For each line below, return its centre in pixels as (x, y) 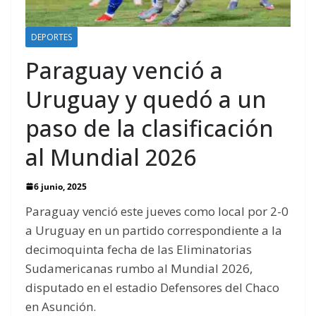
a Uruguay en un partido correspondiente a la (154, 230)
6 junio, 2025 (60, 186)
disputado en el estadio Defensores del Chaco (152, 287)
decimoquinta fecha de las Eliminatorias (139, 249)
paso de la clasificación (150, 128)
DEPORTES (51, 37)
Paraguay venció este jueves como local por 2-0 (157, 211)
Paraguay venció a (124, 70)
